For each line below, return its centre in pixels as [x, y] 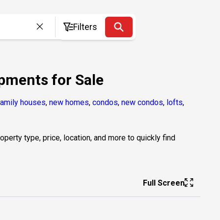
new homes [69, 102]
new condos [142, 102]
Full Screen [164, 183]
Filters [85, 27]
